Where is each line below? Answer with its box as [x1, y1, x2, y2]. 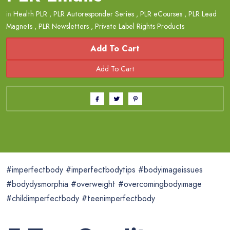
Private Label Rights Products [95, 21, 184, 32]
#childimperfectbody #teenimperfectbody [6, 193, 155, 205]
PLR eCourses [140, 9, 182, 20]
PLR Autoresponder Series [53, 9, 134, 20]
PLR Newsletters [39, 21, 89, 32]
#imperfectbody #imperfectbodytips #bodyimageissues [6, 164, 203, 176]
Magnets [6, 21, 32, 32]
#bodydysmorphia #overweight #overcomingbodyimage [6, 178, 202, 190]
